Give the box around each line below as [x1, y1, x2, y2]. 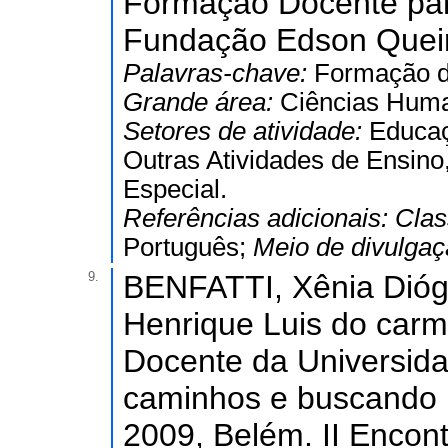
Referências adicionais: [123, 204, 395, 232]
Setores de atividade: [123, 117, 369, 145]
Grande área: [123, 88, 280, 116]
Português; [123, 233, 253, 261]
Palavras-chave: [123, 59, 314, 87]
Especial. [123, 175, 227, 203]
